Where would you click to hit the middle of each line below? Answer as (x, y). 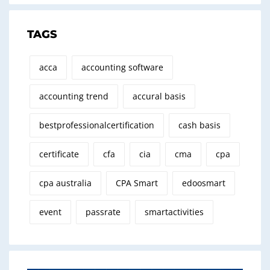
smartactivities (174, 212)
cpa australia (65, 183)
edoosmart (204, 183)
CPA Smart (137, 183)
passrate (103, 212)
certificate (59, 154)
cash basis (199, 125)
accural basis (159, 96)
